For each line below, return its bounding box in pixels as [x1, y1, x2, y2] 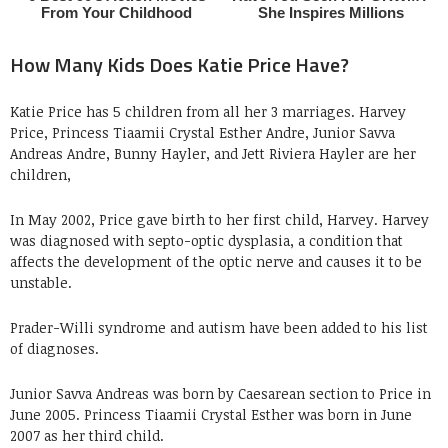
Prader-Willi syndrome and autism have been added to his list [10, 317, 428, 337]
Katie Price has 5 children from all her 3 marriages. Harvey [10, 101, 406, 121]
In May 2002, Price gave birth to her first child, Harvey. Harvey [10, 209, 429, 229]
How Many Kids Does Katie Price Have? [10, 48, 349, 80]
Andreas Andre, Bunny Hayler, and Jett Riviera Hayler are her [10, 143, 416, 163]
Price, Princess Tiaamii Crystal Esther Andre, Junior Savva [10, 122, 395, 142]
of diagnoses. [10, 338, 99, 358]
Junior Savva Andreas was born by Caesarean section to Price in [10, 383, 431, 403]
